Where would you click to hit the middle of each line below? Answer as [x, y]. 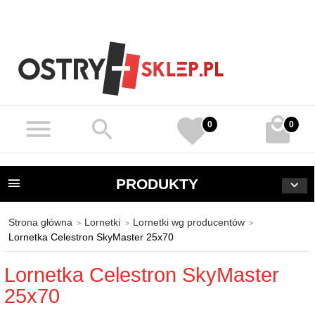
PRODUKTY [157, 184]
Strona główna [40, 222]
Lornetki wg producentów [188, 222]
